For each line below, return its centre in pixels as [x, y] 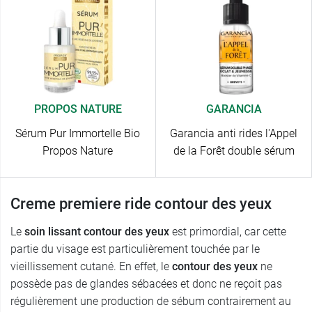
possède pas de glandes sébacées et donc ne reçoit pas [146, 284]
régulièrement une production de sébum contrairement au [151, 302]
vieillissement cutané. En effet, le [91, 267]
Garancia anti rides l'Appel [234, 134]
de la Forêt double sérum [234, 151]
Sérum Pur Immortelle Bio [78, 134]
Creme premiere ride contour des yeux [141, 204]
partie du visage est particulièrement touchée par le [135, 249]
